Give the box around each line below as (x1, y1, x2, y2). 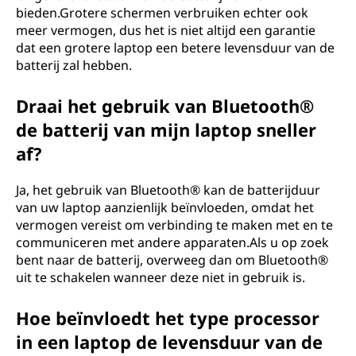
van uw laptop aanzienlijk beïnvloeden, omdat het (16, 199, 314, 216)
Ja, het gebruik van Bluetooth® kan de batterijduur (16, 181, 320, 199)
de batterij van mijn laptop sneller (16, 118, 316, 141)
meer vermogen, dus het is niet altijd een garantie (16, 21, 315, 39)
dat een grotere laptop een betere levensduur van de (16, 39, 335, 56)
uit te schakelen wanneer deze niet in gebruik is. (16, 269, 305, 286)
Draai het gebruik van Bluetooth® (16, 94, 314, 118)
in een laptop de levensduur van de (16, 330, 323, 354)
